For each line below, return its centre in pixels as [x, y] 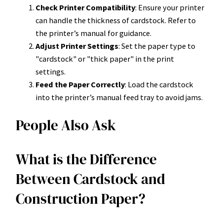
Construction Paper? [81, 199]
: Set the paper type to [157, 46]
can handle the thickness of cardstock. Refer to [116, 20]
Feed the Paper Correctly [80, 84]
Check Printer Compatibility [85, 7]
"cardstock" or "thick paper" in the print [105, 58]
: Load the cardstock [159, 84]
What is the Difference [86, 160]
